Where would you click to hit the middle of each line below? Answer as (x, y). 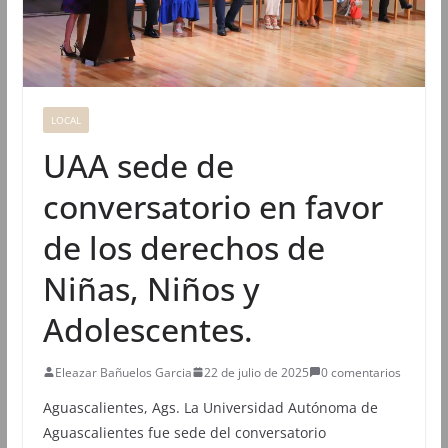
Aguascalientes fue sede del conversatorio (184, 432)
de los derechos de (183, 247)
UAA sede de (138, 165)
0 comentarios (360, 372)
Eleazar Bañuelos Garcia (123, 372)
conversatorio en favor (212, 206)
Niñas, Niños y (151, 288)
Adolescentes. (147, 329)
